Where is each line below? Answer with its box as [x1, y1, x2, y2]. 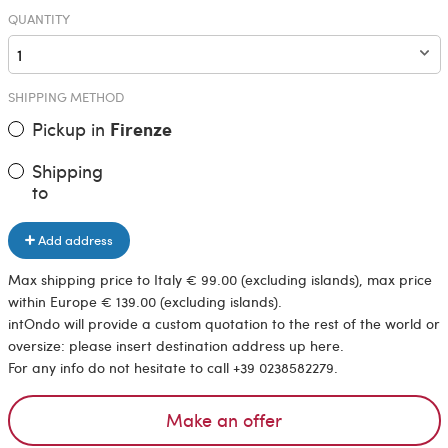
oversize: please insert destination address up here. [7, 335, 344, 355]
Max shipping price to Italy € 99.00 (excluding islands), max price [7, 269, 432, 289]
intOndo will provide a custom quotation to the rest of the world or [7, 313, 440, 333]
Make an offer [166, 407, 282, 433]
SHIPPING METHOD [7, 88, 124, 107]
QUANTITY [7, 10, 70, 29]
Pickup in [31, 116, 110, 142]
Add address [37, 231, 113, 249]
